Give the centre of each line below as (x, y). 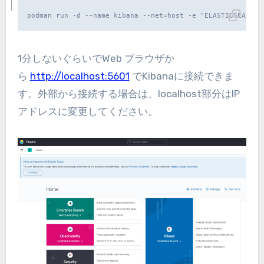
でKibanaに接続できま (181, 76)
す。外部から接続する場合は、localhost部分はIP (128, 94)
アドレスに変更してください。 (88, 112)
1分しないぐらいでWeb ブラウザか (96, 59)
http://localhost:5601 (80, 76)
